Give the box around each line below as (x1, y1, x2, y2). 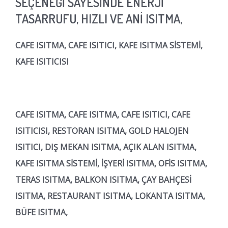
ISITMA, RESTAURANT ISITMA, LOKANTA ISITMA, (15, 190, 205, 202)
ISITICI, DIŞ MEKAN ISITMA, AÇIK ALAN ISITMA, (15, 141, 196, 153)
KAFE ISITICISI (15, 55, 69, 67)
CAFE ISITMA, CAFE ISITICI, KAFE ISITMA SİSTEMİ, (15, 39, 203, 51)
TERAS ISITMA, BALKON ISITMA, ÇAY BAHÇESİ (15, 174, 191, 185)
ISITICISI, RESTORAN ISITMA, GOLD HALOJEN (15, 125, 189, 136)
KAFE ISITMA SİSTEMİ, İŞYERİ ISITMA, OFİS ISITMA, (15, 157, 207, 169)
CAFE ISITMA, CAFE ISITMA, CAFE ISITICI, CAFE (15, 108, 190, 120)
